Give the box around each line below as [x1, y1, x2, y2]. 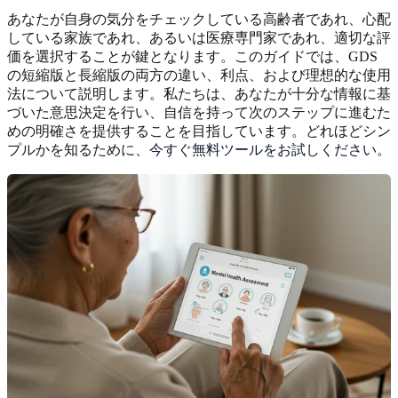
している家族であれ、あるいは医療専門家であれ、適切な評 [7, 29, 391, 45]
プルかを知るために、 [7, 141, 149, 157]
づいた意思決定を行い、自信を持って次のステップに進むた [7, 104, 391, 120]
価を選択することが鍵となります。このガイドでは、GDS [7, 48, 378, 64]
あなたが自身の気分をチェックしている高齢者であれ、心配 [7, 11, 391, 27]
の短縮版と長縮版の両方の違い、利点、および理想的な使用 [7, 67, 391, 83]
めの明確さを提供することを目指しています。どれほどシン [7, 123, 391, 139]
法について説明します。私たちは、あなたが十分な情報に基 [7, 85, 391, 101]
